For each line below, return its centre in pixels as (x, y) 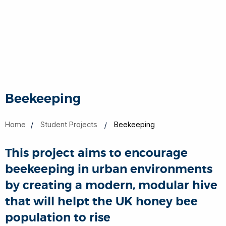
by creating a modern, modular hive (111, 185)
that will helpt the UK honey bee (101, 202)
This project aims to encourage (96, 153)
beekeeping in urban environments (109, 169)
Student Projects (69, 124)
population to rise (58, 218)
